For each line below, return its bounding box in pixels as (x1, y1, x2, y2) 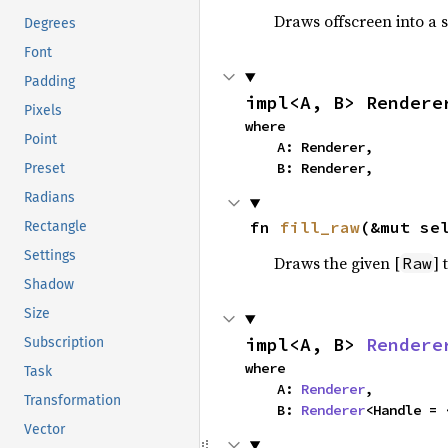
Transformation (24, 392, 121, 410)
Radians (24, 189, 75, 207)
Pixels (24, 102, 62, 120)
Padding (24, 73, 75, 91)
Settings (24, 247, 76, 265)
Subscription (24, 334, 104, 352)
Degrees (24, 15, 76, 33)
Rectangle (24, 218, 87, 236)
